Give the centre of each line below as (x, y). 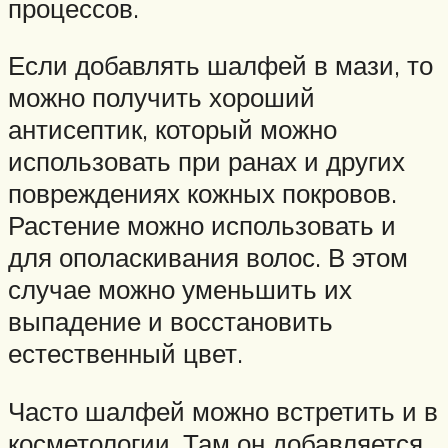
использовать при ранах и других (206, 161)
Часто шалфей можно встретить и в (223, 410)
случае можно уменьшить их (180, 289)
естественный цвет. (125, 353)
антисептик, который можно (172, 129)
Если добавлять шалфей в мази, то (220, 65)
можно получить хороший (161, 97)
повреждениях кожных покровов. (202, 193)
